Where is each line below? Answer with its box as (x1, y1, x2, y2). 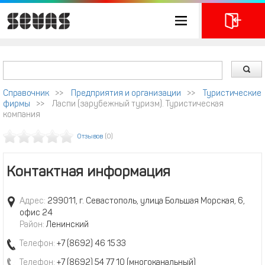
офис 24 (20, 209, 53, 218)
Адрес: (20, 197, 46, 206)
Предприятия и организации (71, 89, 181, 98)
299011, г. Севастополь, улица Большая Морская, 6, (46, 197, 245, 206)
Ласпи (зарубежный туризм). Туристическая (52, 100, 224, 109)
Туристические (203, 89, 261, 98)
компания (3, 111, 40, 119)
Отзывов (77, 134, 103, 140)
